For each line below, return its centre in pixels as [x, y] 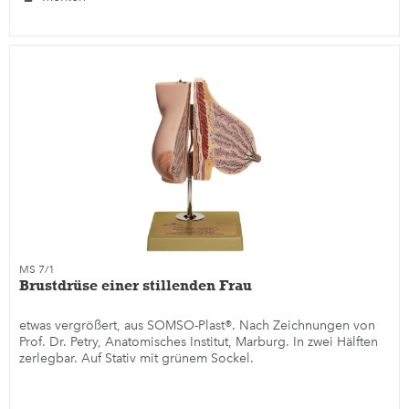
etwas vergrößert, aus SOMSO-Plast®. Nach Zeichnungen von [198, 325]
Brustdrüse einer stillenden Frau [136, 285]
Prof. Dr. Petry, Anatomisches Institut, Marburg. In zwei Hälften [199, 341]
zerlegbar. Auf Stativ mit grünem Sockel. [137, 358]
